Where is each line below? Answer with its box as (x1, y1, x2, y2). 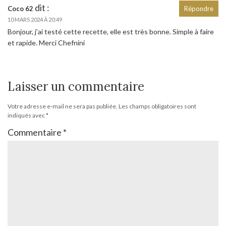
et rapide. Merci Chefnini (8, 38, 85, 47)
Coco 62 (8, 4, 33, 13)
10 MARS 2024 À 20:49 (8, 16, 62, 23)
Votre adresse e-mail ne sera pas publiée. (8, 102, 118, 110)
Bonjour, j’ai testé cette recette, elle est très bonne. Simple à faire (8, 27, 214, 36)
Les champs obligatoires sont (119, 102, 196, 110)
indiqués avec (8, 111, 46, 119)
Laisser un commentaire (8, 78, 144, 94)
